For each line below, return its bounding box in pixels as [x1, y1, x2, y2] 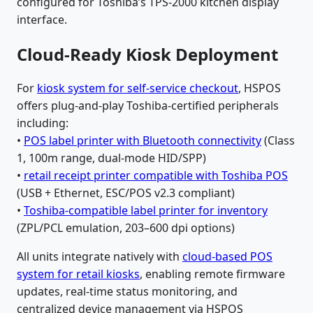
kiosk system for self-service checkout [37, 80, 238, 96]
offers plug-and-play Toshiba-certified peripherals [17, 97, 279, 113]
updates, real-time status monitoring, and [17, 283, 238, 299]
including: [17, 115, 68, 131]
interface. [17, 11, 67, 27]
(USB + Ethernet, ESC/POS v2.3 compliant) [17, 184, 235, 201]
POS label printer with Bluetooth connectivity [24, 132, 261, 148]
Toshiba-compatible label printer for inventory [24, 202, 268, 218]
